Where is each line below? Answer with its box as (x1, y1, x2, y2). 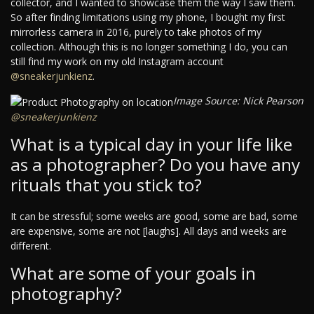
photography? (11, 281, 122, 305)
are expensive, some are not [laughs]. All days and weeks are (11, 224, 287, 238)
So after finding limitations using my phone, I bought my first (11, 11, 285, 25)
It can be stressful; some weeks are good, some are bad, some (11, 209, 298, 223)
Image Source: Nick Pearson (173, 94, 303, 108)
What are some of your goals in (11, 261, 256, 285)
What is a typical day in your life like (11, 132, 292, 156)
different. (11, 238, 51, 252)
